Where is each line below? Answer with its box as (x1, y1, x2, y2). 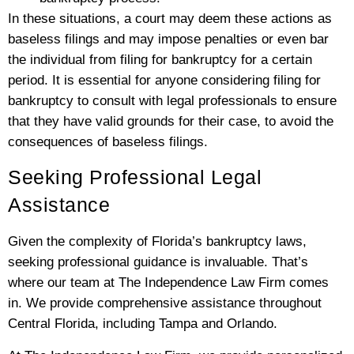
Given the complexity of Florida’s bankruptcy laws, (8, 234, 307, 250)
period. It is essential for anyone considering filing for (8, 72, 321, 88)
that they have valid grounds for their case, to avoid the (8, 113, 333, 129)
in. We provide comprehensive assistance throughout (8, 296, 322, 311)
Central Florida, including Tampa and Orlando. (8, 316, 277, 332)
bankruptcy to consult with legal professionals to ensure (8, 92, 337, 108)
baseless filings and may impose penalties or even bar (8, 31, 329, 47)
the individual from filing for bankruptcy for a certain (8, 51, 312, 67)
